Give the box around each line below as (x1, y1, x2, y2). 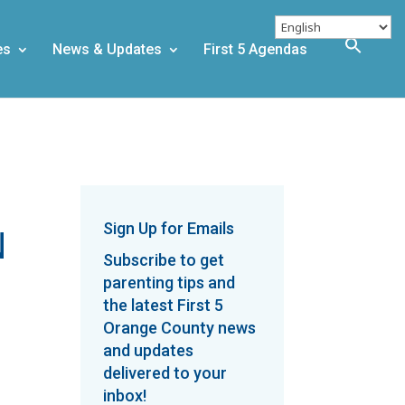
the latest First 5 (103, 295, 224, 315)
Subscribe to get (103, 250, 225, 269)
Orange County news (103, 317, 257, 337)
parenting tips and (103, 272, 236, 292)
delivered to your (103, 363, 228, 382)
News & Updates (52, 41, 162, 58)
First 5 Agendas (203, 41, 307, 58)
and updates (103, 340, 194, 360)
